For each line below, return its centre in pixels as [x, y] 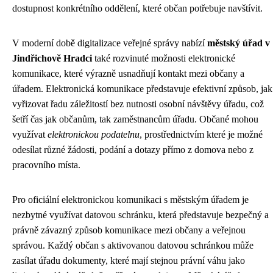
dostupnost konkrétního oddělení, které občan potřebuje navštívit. [137, 9]
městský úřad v [239, 43]
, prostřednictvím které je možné [201, 135]
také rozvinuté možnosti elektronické [164, 58]
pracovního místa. [46, 165]
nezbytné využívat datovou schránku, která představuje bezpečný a [140, 215]
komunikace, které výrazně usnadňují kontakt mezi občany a [128, 74]
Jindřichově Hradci [52, 58]
